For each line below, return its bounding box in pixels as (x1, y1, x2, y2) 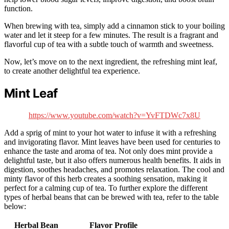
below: (4, 202, 26, 211)
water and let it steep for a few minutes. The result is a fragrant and (4, 31, 218, 40)
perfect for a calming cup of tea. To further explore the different (4, 184, 208, 193)
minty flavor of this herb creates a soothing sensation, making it (4, 174, 207, 184)
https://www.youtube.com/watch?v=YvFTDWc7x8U (29, 111, 200, 120)
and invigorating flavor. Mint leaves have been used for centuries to (4, 138, 220, 147)
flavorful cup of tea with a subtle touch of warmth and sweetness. (4, 40, 214, 49)
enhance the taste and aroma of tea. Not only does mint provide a (4, 147, 213, 156)
